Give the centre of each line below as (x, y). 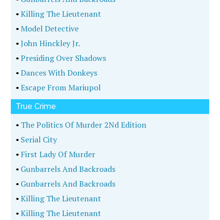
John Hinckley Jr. (50, 43)
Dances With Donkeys (58, 73)
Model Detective (49, 28)
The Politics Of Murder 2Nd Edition (83, 125)
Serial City (38, 139)
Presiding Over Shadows (63, 58)
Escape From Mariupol (60, 87)
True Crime (36, 106)
